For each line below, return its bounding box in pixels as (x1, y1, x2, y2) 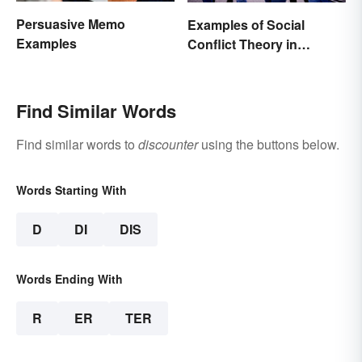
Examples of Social (187, 15, 305, 35)
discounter (138, 135, 198, 154)
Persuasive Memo (16, 15, 125, 34)
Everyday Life (187, 54, 271, 74)
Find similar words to (16, 135, 138, 154)
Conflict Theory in (187, 35, 297, 54)
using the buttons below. (198, 135, 339, 154)
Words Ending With (16, 271, 123, 288)
